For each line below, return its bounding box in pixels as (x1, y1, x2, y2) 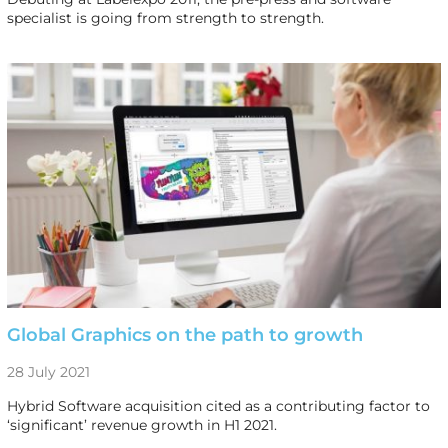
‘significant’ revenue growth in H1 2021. (6, 415, 277, 434)
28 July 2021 (6, 362, 90, 381)
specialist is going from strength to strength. (6, 8, 324, 27)
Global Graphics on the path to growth (6, 323, 363, 346)
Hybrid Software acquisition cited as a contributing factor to (6, 396, 430, 415)
